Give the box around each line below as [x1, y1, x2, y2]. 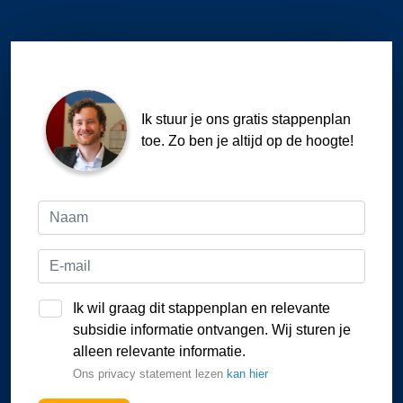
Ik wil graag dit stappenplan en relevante [73, 300, 330, 316]
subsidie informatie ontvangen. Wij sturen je [73, 321, 351, 337]
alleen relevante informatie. [73, 343, 246, 359]
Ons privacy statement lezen [73, 366, 227, 381]
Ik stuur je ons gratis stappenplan [141, 111, 351, 127]
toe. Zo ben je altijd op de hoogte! [141, 132, 354, 148]
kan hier [227, 366, 268, 381]
